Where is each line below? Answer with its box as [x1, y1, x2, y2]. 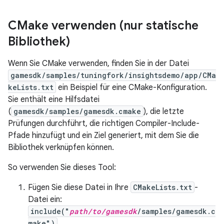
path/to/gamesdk [69, 206, 137, 216]
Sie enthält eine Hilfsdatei [8, 94, 99, 104]
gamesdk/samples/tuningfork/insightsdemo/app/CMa [10, 70, 216, 80]
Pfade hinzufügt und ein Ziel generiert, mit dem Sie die [8, 130, 199, 140]
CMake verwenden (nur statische [8, 18, 198, 33]
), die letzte [143, 106, 184, 116]
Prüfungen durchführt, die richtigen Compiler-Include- [8, 118, 199, 128]
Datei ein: [28, 194, 62, 204]
